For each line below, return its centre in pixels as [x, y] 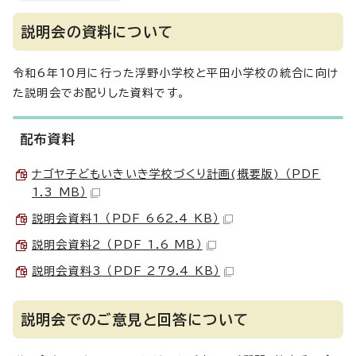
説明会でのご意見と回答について [135, 319]
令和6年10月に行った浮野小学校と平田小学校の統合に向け [176, 73]
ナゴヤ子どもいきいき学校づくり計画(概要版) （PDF [176, 174]
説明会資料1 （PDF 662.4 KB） [126, 219]
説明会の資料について [97, 32]
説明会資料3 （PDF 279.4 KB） [126, 271]
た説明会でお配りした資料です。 [99, 93]
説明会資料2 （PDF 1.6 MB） [117, 245]
